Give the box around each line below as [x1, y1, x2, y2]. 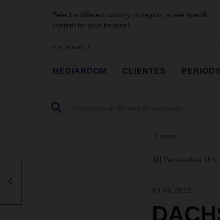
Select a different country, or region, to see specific [53, 11, 210, 19]
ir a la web [53, 43, 84, 51]
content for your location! [53, 21, 130, 29]
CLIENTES [122, 66, 166, 75]
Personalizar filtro [163, 155, 218, 164]
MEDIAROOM [53, 66, 107, 75]
